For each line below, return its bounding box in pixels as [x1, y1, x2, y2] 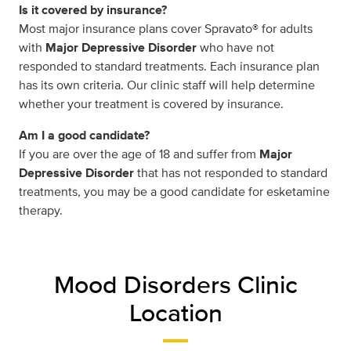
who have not [197, 38, 274, 56]
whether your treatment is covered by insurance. [19, 95, 284, 113]
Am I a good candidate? [19, 126, 150, 144]
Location [128, 294, 223, 331]
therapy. [19, 201, 63, 219]
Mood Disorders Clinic [53, 266, 298, 302]
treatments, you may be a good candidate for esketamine [19, 183, 330, 201]
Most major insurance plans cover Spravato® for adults [19, 20, 313, 38]
